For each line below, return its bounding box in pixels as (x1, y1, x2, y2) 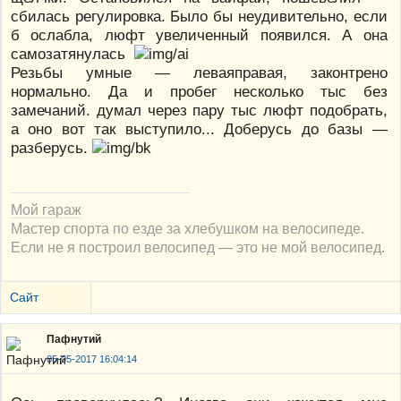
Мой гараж (11, 201, 81, 218)
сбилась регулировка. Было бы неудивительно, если (11, 7, 388, 26)
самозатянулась (11, 45, 134, 64)
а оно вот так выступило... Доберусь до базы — (11, 120, 388, 139)
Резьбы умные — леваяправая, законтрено (11, 64, 388, 82)
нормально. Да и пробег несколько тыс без (11, 82, 388, 101)
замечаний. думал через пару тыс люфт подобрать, (11, 101, 388, 120)
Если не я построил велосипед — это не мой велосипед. (11, 239, 385, 256)
